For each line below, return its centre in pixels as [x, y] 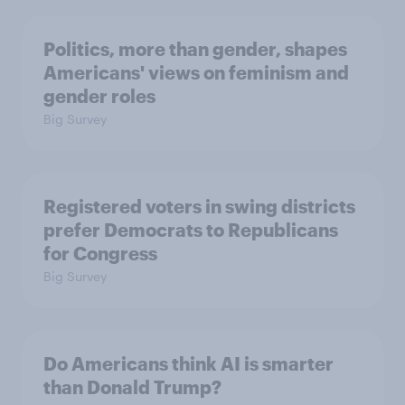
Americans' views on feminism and [196, 72]
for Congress [100, 253]
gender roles [99, 95]
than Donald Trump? [132, 386]
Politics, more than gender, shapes [195, 48]
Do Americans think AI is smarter [188, 363]
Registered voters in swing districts [199, 206]
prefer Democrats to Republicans [191, 229]
